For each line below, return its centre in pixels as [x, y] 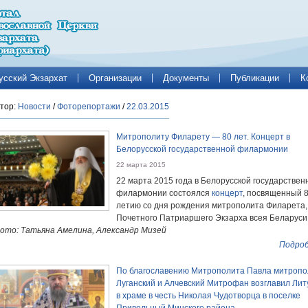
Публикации [255, 78]
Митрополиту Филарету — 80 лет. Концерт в [203, 137]
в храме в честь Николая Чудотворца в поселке [208, 296]
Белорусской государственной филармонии [202, 149]
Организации [115, 78]
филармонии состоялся [164, 193]
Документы [186, 78]
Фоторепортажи [89, 107]
